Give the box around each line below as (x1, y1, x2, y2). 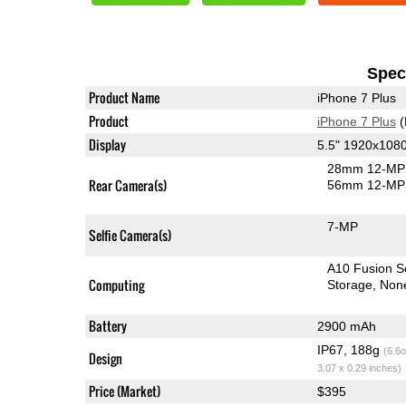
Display (88, 134, 126, 154)
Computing (88, 275, 144, 295)
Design (88, 348, 122, 368)
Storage (327, 276, 373, 292)
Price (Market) (88, 381, 160, 401)
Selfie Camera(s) (88, 225, 171, 245)
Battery (88, 315, 127, 335)
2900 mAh (316, 318, 376, 333)
